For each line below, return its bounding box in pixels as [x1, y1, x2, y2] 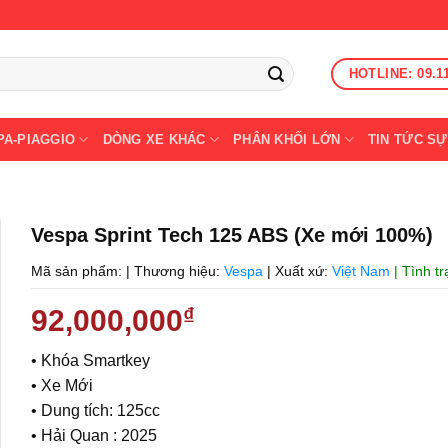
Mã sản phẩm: [30, 263, 126, 279]
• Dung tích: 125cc [30, 402, 160, 419]
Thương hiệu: [133, 263, 224, 279]
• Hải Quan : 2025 [30, 427, 157, 444]
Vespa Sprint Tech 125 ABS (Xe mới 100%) [30, 224, 433, 246]
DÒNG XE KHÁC [102, 131, 206, 147]
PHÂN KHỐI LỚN [233, 131, 341, 147]
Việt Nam [331, 263, 390, 279]
